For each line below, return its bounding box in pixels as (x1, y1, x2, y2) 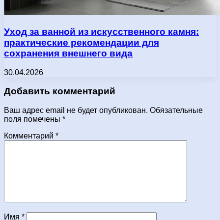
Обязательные (150, 106, 203, 115)
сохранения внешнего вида (4, 48, 133, 58)
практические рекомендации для (4, 37, 159, 48)
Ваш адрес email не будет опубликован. (4, 106, 148, 115)
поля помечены (4, 115, 62, 124)
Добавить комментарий (4, 86, 115, 97)
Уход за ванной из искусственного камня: (4, 26, 199, 37)
